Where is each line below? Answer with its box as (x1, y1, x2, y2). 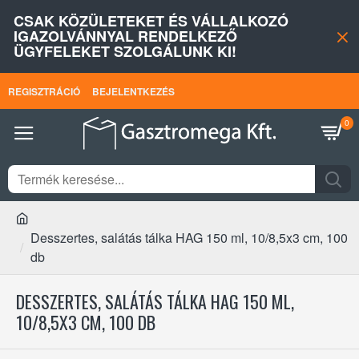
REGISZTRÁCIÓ (8, 83, 80, 99)
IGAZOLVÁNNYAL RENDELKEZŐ (14, 26, 237, 46)
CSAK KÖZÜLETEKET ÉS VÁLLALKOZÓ (14, 10, 288, 31)
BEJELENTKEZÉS (92, 83, 175, 99)
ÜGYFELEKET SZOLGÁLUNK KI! (14, 41, 236, 62)
